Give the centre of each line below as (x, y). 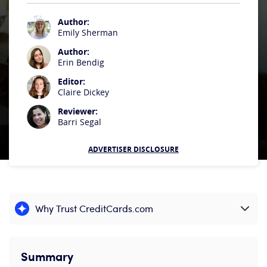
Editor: (72, 81)
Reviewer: (78, 111)
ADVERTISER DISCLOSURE (133, 149)
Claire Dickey (83, 92)
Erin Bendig (81, 62)
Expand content (41, 212)
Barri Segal (80, 122)
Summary (47, 256)
